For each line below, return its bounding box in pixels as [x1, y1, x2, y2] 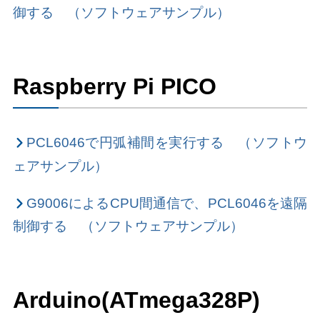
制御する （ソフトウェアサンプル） [12, 219, 244, 234]
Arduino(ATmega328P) [12, 286, 260, 313]
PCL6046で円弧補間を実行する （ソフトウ [26, 135, 308, 151]
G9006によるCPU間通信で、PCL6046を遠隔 [26, 195, 308, 211]
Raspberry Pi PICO [12, 73, 216, 99]
